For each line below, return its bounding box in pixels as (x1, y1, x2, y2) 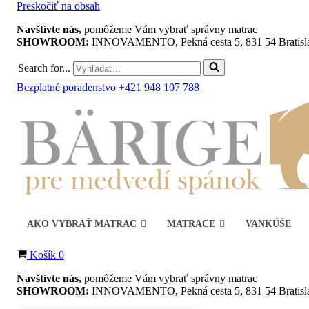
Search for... (18, 62, 70, 74)
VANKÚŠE (246, 219, 291, 229)
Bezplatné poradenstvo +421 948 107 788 (17, 81, 199, 93)
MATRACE (167, 219, 215, 229)
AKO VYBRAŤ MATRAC (27, 219, 137, 229)
